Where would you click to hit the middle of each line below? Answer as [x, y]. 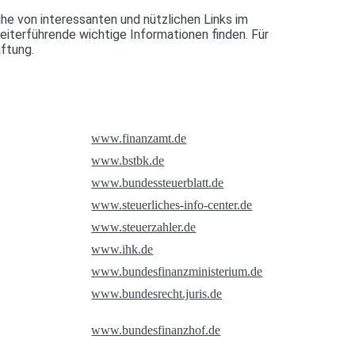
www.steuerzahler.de [144, 227]
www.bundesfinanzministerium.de [177, 271]
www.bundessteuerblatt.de [158, 182]
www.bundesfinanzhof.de [156, 330]
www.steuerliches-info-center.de [172, 204]
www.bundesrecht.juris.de [157, 293]
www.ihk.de [122, 249]
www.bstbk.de [128, 160]
